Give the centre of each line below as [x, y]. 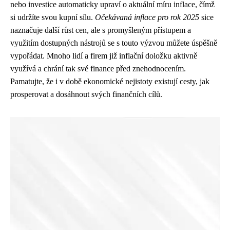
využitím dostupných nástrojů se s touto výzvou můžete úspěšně [114, 43]
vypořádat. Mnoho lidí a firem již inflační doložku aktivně [104, 55]
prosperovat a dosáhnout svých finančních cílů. [86, 94]
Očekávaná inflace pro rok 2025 [147, 17]
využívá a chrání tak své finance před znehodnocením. [98, 68]
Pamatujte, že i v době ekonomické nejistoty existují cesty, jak [110, 81]
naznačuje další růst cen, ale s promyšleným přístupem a [101, 30]
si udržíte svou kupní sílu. [53, 17]
